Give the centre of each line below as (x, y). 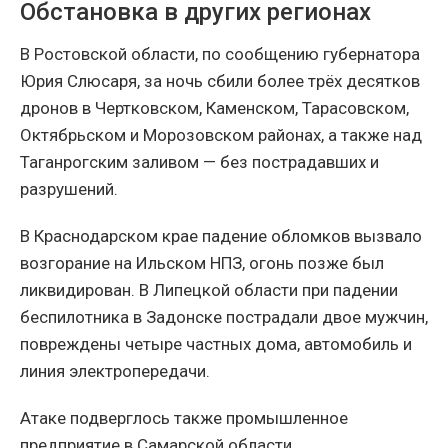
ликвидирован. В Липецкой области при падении (209, 290)
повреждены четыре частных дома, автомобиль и (216, 344)
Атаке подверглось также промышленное (184, 418)
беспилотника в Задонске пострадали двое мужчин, (224, 317)
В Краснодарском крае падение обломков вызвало (221, 236)
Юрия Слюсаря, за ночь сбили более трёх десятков (220, 81)
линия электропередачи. (115, 371)
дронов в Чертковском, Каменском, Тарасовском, (214, 108)
